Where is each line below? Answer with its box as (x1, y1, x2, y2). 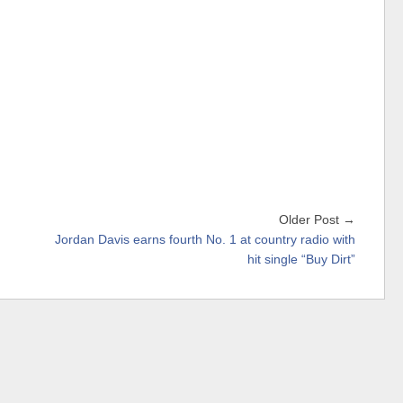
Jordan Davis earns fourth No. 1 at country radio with (55, 233, 355, 247)
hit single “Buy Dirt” (247, 253, 355, 267)
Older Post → (279, 213, 355, 228)
